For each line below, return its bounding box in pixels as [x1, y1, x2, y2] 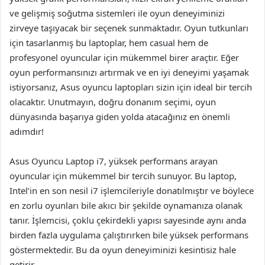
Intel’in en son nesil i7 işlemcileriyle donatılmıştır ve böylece [9, 184, 254, 196]
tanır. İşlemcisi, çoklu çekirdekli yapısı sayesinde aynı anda [9, 214, 246, 226]
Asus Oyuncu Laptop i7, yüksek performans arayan [9, 154, 218, 167]
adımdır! [9, 125, 44, 137]
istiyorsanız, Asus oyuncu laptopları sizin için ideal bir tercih [9, 80, 252, 93]
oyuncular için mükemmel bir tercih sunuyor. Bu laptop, [9, 169, 237, 182]
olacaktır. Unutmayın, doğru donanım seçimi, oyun [9, 95, 216, 108]
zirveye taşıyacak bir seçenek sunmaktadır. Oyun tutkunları [9, 21, 248, 34]
